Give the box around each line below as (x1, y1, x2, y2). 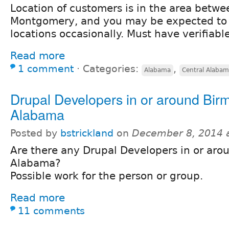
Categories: (83, 63, 142, 74)
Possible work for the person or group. (10, 169, 203, 182)
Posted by (10, 127, 60, 139)
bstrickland (60, 127, 113, 139)
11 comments (18, 205, 85, 216)
